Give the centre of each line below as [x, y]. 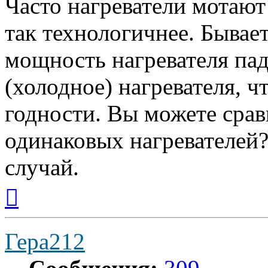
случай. [42, 167]
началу [32, 206]
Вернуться [39, 185]
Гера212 [45, 241]
